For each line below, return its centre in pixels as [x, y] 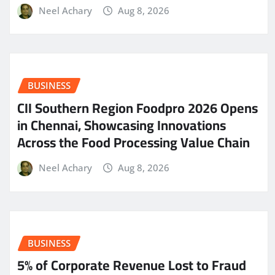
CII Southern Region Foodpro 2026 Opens [137, 108]
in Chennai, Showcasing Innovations [122, 126]
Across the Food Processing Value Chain [134, 143]
